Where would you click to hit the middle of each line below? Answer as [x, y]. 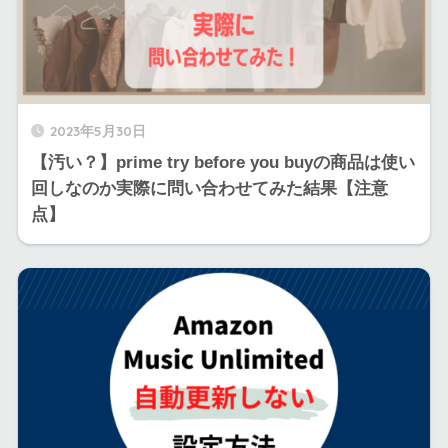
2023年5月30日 [97, 130]
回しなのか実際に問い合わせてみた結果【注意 [209, 188]
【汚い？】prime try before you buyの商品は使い [222, 162]
